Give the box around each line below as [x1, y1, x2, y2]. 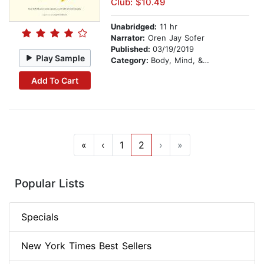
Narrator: [111, 33, 145, 43]
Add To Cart [31, 75, 78, 85]
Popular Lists [15, 177, 84, 191]
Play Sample [36, 52, 85, 63]
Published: [111, 44, 153, 54]
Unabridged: [111, 22, 157, 32]
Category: [111, 55, 151, 65]
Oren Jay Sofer [145, 33, 204, 43]
